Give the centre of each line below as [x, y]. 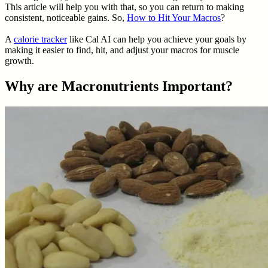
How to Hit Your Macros [174, 17]
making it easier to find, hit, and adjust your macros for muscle [122, 50]
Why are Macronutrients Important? [119, 86]
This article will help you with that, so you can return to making [124, 7]
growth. [19, 60]
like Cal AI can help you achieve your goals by [157, 39]
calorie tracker [40, 39]
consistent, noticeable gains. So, [66, 17]
